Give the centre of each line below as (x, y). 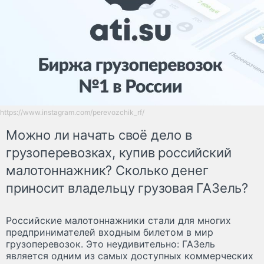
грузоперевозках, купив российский (119, 152)
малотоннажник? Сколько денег (107, 170)
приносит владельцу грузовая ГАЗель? (127, 188)
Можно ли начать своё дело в (99, 135)
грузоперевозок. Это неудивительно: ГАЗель (110, 244)
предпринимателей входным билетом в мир (110, 232)
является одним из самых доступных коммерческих (130, 255)
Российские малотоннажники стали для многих (118, 220)
